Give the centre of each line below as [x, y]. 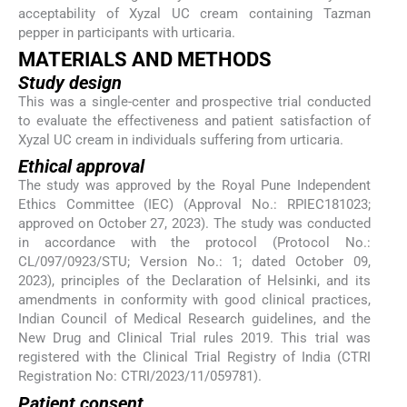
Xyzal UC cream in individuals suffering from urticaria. [181, 139]
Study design [70, 82]
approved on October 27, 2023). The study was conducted [194, 224]
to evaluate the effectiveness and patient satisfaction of [194, 120]
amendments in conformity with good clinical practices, [194, 300]
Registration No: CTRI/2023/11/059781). [140, 377]
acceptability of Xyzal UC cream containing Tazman [194, 13]
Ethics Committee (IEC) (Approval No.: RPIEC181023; [194, 205]
